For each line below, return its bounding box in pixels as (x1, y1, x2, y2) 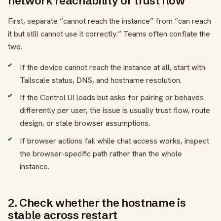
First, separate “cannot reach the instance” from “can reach (8, 15, 211, 26)
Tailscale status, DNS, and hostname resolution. (20, 74, 182, 85)
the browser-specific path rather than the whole (20, 148, 182, 159)
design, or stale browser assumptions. (20, 118, 150, 129)
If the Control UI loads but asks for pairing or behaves (20, 92, 204, 103)
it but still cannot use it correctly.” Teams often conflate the (8, 28, 210, 39)
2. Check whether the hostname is (8, 195, 186, 210)
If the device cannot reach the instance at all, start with (20, 62, 205, 73)
